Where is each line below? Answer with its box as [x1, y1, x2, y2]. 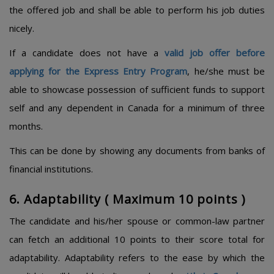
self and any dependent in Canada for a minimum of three [9, 102, 265, 114]
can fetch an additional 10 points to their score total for [9, 233, 265, 245]
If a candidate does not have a [9, 46, 165, 59]
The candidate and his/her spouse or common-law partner [9, 215, 265, 227]
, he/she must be [187, 65, 265, 77]
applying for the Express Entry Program [9, 65, 188, 77]
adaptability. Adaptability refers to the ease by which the [9, 251, 265, 264]
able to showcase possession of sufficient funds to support [9, 83, 265, 95]
